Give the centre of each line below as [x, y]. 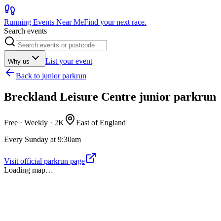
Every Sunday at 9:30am [42, 139]
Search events [25, 31]
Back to [29, 76]
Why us [19, 61]
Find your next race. [115, 22]
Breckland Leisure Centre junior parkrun [110, 96]
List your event [69, 61]
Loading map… [29, 170]
